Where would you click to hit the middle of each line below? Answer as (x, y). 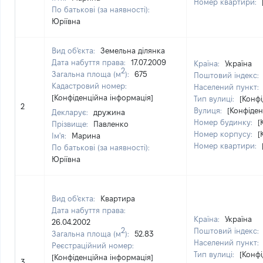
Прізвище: (71, 124)
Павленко (111, 124)
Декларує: (71, 112)
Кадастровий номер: (89, 86)
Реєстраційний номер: (93, 245)
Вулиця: (209, 110)
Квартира (118, 198)
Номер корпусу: (224, 134)
